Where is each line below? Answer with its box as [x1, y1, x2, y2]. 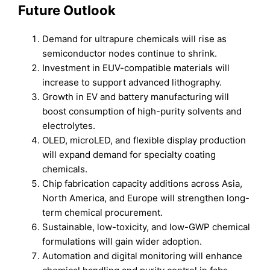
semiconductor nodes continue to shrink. [42, 48, 218, 60]
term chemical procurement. [42, 207, 163, 219]
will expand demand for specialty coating [42, 149, 216, 161]
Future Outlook [18, 2, 116, 18]
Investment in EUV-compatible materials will [42, 62, 230, 74]
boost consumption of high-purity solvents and [42, 105, 242, 118]
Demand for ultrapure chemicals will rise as [42, 33, 227, 45]
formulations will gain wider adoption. [42, 236, 202, 248]
